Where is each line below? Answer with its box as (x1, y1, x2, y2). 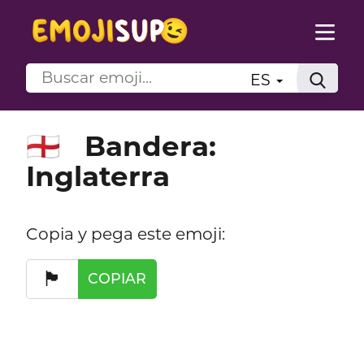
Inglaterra (25, 158, 170, 193)
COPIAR (88, 270, 147, 288)
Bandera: (84, 128, 216, 163)
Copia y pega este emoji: (25, 223, 225, 244)
